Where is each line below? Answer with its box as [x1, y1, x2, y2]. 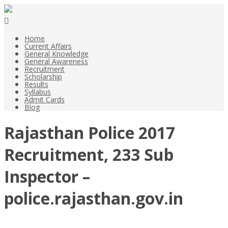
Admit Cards [24, 95, 65, 104]
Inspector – [4, 165, 90, 188]
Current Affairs [24, 41, 72, 51]
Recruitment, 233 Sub [4, 144, 174, 166]
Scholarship [24, 72, 62, 81]
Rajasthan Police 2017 [4, 122, 175, 144]
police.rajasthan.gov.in [4, 187, 183, 210]
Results [24, 79, 48, 89]
